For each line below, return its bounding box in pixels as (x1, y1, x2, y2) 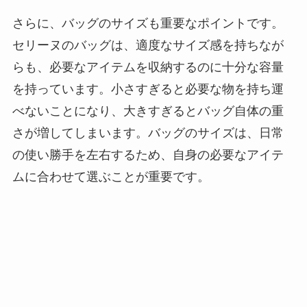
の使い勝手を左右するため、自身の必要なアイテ (12, 148, 284, 162)
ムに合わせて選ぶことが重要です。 (12, 170, 210, 184)
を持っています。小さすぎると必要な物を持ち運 (12, 82, 284, 97)
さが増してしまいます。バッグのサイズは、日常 (12, 126, 284, 140)
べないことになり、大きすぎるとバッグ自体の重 (12, 104, 284, 119)
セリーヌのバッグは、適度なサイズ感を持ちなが (12, 38, 284, 53)
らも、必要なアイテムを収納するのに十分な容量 (12, 60, 284, 75)
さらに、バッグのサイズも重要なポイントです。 (12, 16, 284, 31)
